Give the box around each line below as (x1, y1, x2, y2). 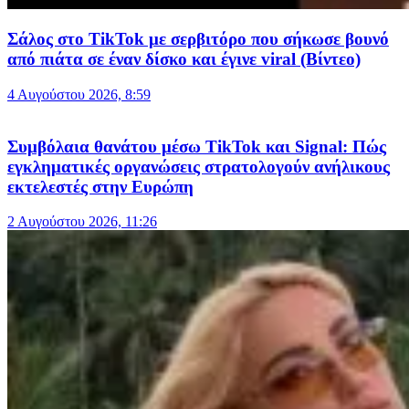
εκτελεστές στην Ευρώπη (7, 176, 194, 196)
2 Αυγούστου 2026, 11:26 (7, 214, 157, 230)
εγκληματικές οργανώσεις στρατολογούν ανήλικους (7, 156, 390, 176)
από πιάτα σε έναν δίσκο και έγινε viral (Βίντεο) (7, 49, 361, 69)
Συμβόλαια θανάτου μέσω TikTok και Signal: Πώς (7, 136, 386, 156)
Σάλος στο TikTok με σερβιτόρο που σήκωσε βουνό (7, 29, 389, 49)
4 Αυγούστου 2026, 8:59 (7, 86, 151, 102)
